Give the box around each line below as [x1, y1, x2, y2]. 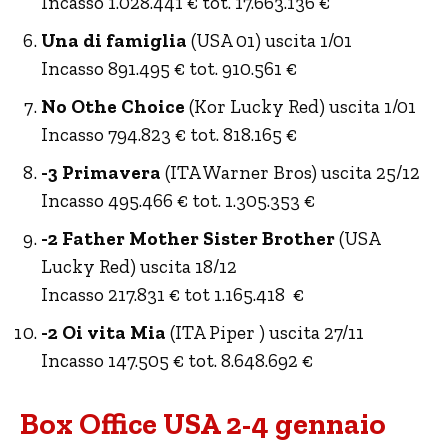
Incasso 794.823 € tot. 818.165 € [41, 123, 297, 146]
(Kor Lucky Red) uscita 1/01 [185, 95, 416, 118]
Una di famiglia [41, 29, 187, 52]
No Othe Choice [41, 95, 185, 118]
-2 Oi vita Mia [41, 321, 166, 344]
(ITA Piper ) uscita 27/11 [166, 321, 364, 344]
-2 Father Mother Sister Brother [41, 227, 335, 250]
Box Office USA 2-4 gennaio [20, 406, 386, 442]
